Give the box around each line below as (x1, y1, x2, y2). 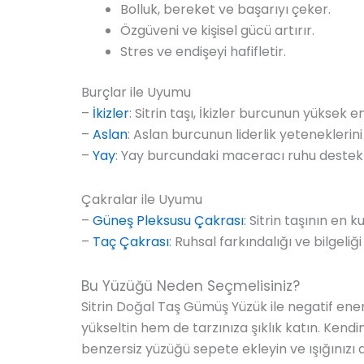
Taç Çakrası (93, 232, 169, 251)
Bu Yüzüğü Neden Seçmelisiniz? (81, 275, 300, 296)
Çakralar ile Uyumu (81, 189, 202, 209)
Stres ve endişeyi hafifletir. (120, 41, 286, 61)
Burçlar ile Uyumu (81, 82, 191, 102)
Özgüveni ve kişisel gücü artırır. (120, 20, 314, 40)
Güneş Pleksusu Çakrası (93, 210, 244, 230)
